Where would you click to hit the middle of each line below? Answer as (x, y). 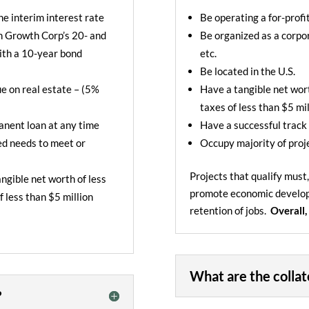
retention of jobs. (230, 211)
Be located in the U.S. (247, 71)
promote (210, 193)
